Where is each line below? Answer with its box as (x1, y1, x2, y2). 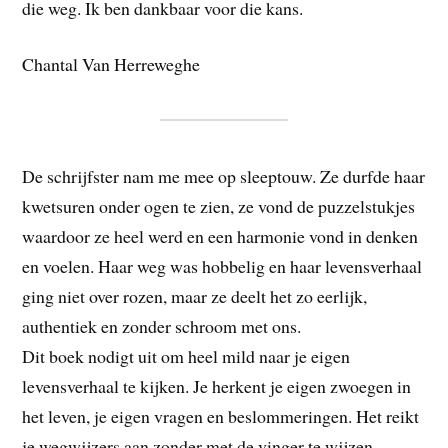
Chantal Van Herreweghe (22, 52, 201, 77)
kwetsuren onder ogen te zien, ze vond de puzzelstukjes (22, 194, 416, 219)
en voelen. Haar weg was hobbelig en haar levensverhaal (22, 254, 423, 279)
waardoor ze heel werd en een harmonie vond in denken (22, 224, 419, 249)
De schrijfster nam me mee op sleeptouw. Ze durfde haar (22, 164, 426, 189)
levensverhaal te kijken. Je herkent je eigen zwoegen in (22, 374, 412, 399)
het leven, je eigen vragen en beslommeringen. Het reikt (22, 404, 420, 429)
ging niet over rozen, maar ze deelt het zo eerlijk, (22, 284, 368, 309)
